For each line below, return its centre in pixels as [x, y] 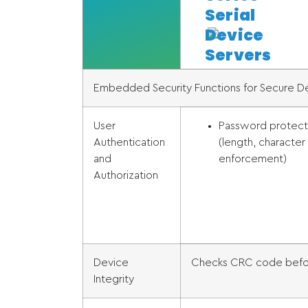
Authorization [126, 175]
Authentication [129, 142]
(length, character [262, 142]
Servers [238, 55]
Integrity [114, 279]
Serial [230, 15]
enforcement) [253, 159]
